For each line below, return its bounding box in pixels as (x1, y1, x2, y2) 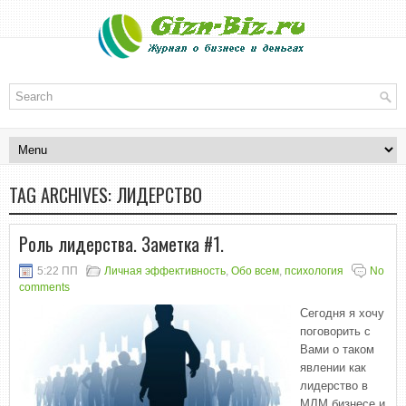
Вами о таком (300, 343, 374, 356)
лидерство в (300, 379, 368, 392)
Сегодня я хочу (300, 306, 384, 320)
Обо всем (231, 265, 279, 277)
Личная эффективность (104, 265, 226, 277)
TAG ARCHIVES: (9, 181, 116, 208)
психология (285, 265, 343, 277)
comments (19, 281, 70, 294)
